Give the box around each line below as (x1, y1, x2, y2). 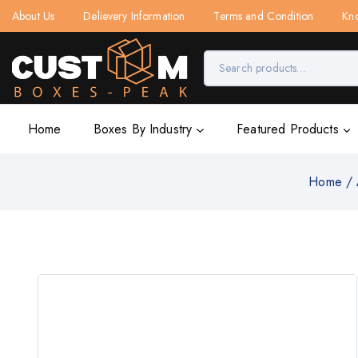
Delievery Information (83, 8, 185, 24)
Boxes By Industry (93, 120, 193, 138)
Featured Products (237, 120, 339, 138)
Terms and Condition (213, 8, 314, 24)
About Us (12, 8, 55, 24)
